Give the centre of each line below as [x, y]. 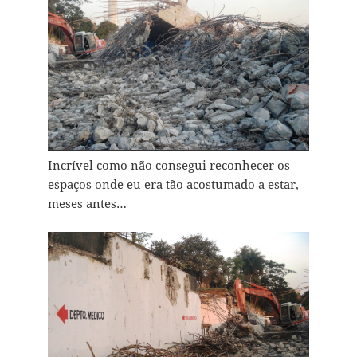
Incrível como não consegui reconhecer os [169, 165]
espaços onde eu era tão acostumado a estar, [173, 184]
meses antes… [87, 204]
